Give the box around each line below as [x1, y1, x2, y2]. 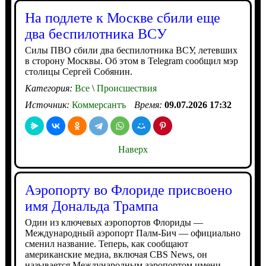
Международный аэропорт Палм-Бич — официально [24, 227, 240, 238]
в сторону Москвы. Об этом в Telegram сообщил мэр [24, 55, 238, 66]
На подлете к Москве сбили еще [24, 9, 220, 26]
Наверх [118, 144, 148, 154]
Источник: [24, 99, 72, 110]
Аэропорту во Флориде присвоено [24, 182, 232, 198]
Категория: [24, 83, 75, 93]
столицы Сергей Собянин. [24, 66, 132, 77]
